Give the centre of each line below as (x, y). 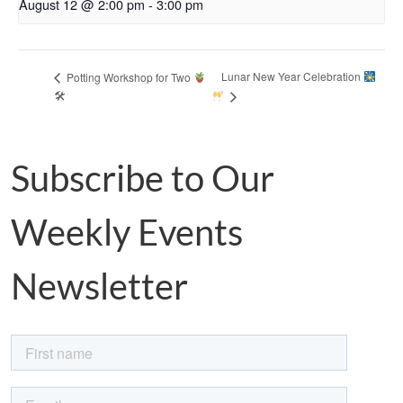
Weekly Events (127, 232)
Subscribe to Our (143, 178)
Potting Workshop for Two (129, 76)
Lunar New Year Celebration (293, 76)
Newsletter (99, 286)
